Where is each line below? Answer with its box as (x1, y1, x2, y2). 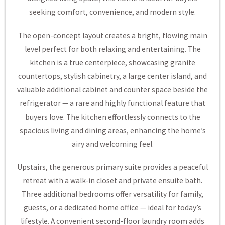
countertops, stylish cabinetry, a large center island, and (18, 71, 207, 81)
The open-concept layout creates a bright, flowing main (18, 30, 207, 40)
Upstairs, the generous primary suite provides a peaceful (17, 162, 208, 172)
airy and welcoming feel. (71, 139, 154, 149)
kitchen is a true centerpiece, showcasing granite (30, 57, 195, 67)
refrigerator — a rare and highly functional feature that (20, 98, 205, 108)
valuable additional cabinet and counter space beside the (17, 84, 208, 94)
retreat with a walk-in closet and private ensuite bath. (23, 175, 202, 185)
